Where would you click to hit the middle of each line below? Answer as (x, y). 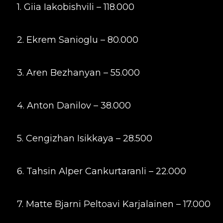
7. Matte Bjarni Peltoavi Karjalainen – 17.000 (113, 204)
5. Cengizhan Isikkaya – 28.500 (84, 138)
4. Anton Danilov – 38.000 (74, 106)
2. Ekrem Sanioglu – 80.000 (77, 40)
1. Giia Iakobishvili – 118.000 (75, 7)
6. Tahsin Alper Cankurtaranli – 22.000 (101, 171)
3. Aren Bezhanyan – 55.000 (78, 73)
